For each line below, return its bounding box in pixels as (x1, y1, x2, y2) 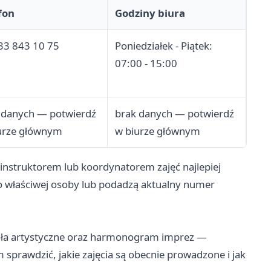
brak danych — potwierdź (115, 106, 234, 121)
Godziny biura (115, 6, 185, 21)
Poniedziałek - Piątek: (115, 39, 212, 53)
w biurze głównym (115, 124, 200, 139)
